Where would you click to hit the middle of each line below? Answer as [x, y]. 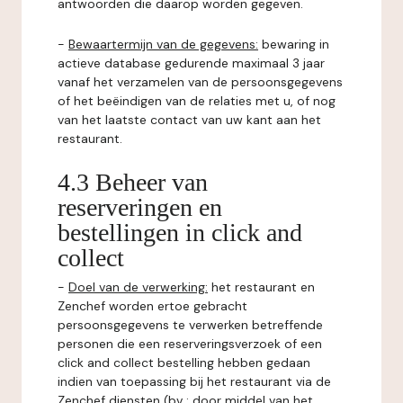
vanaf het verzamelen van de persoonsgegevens [200, 82]
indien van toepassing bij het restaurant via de [194, 381]
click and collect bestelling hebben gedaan [184, 363]
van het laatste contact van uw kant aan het [189, 120]
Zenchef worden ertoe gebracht [152, 306]
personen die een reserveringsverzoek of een [190, 344]
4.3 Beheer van [133, 182]
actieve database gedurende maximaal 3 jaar [191, 63]
